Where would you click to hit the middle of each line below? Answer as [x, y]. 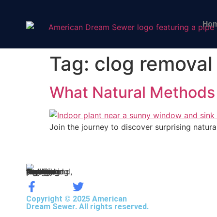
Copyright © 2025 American [76, 199]
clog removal [154, 64]
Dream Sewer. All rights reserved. [87, 206]
